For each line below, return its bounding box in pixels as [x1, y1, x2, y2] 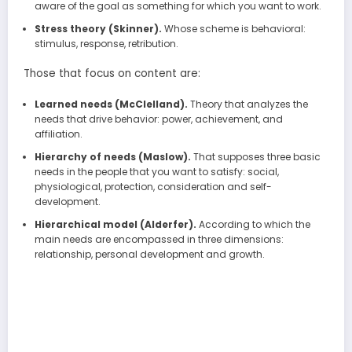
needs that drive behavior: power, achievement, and [34, 112, 283, 126]
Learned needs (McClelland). [34, 97, 190, 112]
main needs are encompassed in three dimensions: [34, 233, 284, 247]
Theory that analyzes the [189, 97, 308, 112]
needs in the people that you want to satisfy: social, [34, 165, 279, 179]
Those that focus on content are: [24, 66, 200, 82]
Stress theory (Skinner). [34, 22, 164, 36]
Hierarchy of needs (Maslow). [34, 150, 193, 164]
